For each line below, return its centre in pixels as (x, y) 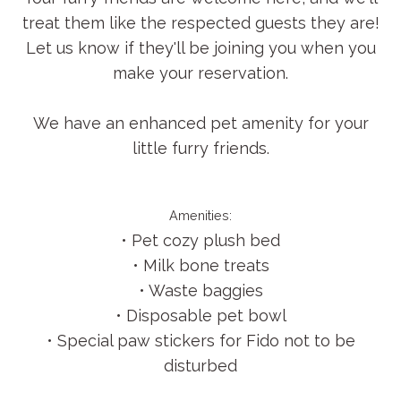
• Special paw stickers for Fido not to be (200, 341)
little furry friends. (200, 149)
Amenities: (200, 216)
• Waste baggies (200, 291)
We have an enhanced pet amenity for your (200, 124)
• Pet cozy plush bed (200, 241)
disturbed (200, 366)
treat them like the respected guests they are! (200, 23)
